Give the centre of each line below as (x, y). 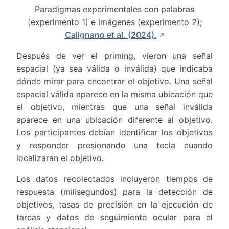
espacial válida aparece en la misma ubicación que (114, 94)
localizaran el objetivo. (60, 158)
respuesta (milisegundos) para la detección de (114, 191)
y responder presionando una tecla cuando (114, 145)
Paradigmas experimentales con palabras (114, 9)
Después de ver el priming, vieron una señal (114, 55)
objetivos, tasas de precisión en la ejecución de (114, 204)
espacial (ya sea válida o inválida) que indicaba (114, 68)
